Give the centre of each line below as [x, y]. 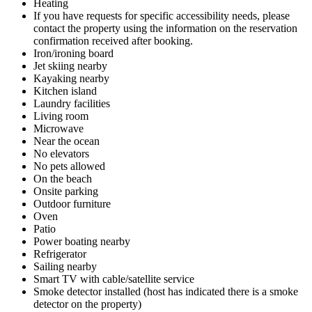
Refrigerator [60, 253]
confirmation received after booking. [113, 40]
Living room [61, 116]
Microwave [58, 128]
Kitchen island [65, 91]
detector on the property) [87, 304]
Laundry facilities [72, 103]
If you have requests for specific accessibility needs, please [162, 15]
